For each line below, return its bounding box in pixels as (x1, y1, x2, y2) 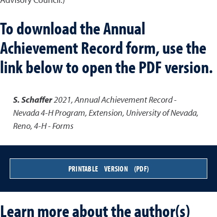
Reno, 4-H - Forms (13, 120, 74, 131)
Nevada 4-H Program (13, 107, 85, 118)
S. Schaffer (13, 94, 52, 105)
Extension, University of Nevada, (89, 107, 199, 118)
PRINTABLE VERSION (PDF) (68, 164, 149, 173)
